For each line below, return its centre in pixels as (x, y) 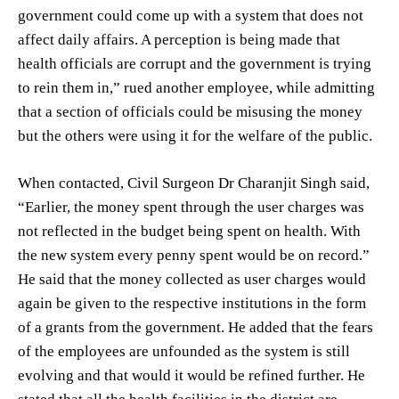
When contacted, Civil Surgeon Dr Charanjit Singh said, (194, 183)
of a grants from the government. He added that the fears (195, 327)
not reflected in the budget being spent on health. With (189, 231)
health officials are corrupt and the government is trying (195, 63)
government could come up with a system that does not (191, 15)
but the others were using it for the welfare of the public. (195, 135)
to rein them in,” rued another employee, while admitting (196, 87)
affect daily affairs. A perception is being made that (179, 39)
